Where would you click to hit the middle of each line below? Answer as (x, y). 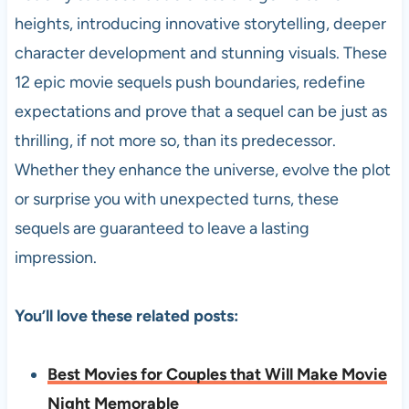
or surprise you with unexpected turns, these (176, 199)
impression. (55, 257)
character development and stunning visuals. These (200, 52)
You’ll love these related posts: (126, 315)
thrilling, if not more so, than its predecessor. (175, 140)
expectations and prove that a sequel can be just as (200, 111)
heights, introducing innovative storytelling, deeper (200, 23)
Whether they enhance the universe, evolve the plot (202, 169)
